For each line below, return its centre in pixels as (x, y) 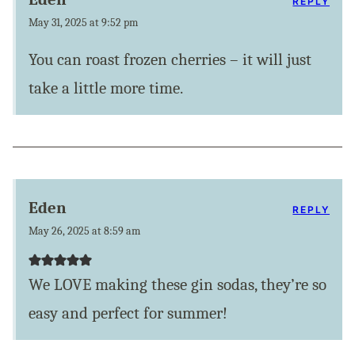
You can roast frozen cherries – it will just (170, 60)
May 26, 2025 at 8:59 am (84, 231)
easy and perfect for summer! (128, 313)
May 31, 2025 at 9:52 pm (83, 23)
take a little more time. (106, 88)
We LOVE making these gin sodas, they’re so (177, 285)
